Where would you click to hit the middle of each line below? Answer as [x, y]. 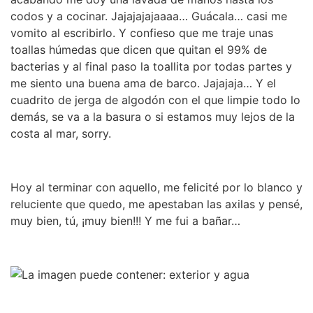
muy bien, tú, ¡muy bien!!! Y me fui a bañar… [125, 221]
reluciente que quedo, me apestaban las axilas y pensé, [156, 204]
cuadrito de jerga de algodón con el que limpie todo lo [155, 100]
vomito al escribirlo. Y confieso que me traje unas [142, 33]
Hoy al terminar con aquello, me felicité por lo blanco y [156, 188]
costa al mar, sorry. [61, 134]
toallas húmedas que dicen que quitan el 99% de [139, 50]
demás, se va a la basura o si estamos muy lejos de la [153, 117]
